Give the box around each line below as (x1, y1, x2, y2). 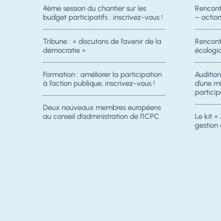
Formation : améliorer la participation (43, 70, 162, 79)
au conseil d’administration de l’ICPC (43, 112, 159, 121)
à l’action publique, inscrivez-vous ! (43, 79, 155, 88)
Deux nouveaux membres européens (43, 103, 161, 112)
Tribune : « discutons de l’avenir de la (43, 37, 161, 46)
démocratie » (43, 46, 86, 55)
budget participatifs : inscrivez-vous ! (43, 13, 163, 22)
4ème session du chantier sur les (43, 4, 146, 13)
